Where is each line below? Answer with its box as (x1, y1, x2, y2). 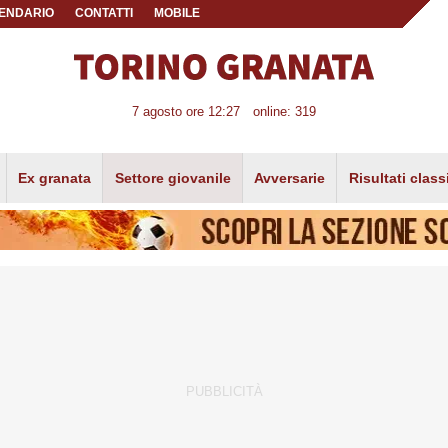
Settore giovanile (114, 169, 231, 186)
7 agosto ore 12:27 (132, 104, 241, 120)
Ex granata (18, 169, 92, 186)
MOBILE (153, 7, 200, 19)
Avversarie (254, 169, 326, 186)
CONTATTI (75, 7, 134, 19)
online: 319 (252, 104, 316, 120)
